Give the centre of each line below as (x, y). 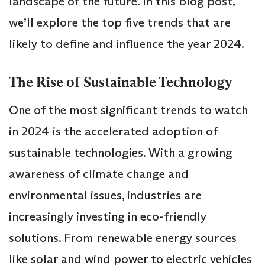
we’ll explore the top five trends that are (120, 22)
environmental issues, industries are (105, 195)
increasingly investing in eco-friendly (108, 216)
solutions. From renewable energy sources (123, 237)
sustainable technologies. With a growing (121, 152)
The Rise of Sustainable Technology (121, 82)
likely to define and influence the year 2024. (127, 43)
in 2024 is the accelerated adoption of (113, 131)
